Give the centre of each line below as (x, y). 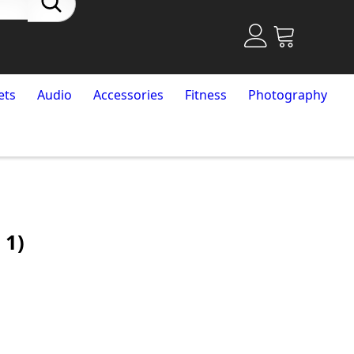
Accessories (128, 95)
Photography (287, 95)
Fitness (205, 95)
